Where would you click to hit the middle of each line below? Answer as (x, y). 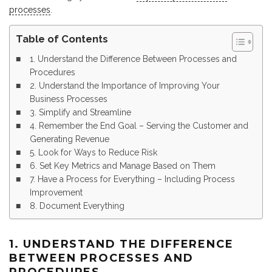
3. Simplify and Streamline (80, 113)
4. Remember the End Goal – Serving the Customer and (139, 126)
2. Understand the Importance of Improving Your (124, 86)
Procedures (52, 73)
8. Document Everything (77, 206)
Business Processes (68, 99)
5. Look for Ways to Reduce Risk (93, 153)
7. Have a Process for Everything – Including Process (132, 179)
